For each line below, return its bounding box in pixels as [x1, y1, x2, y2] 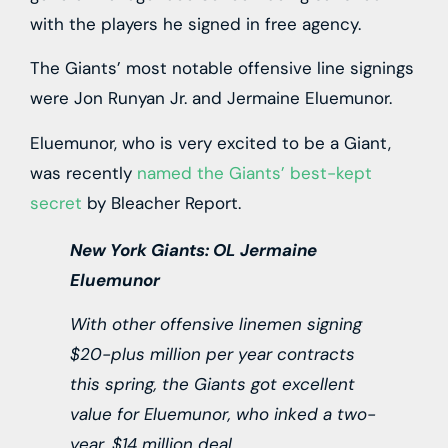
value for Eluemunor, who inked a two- [70, 402, 376, 425]
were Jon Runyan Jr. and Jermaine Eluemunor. [30, 87, 392, 110]
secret [30, 191, 82, 214]
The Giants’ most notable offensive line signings [30, 57, 414, 80]
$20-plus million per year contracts [70, 342, 355, 365]
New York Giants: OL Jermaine [70, 238, 317, 261]
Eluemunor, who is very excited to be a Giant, [30, 131, 391, 154]
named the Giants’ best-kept [137, 161, 372, 184]
